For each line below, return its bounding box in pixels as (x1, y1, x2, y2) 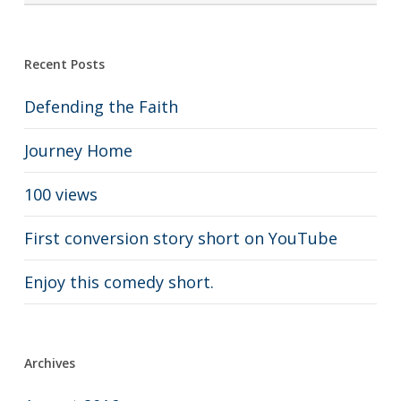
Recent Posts (23, 55, 105, 73)
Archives (23, 354, 75, 371)
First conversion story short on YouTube (23, 227, 337, 249)
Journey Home (23, 140, 132, 161)
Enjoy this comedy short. (23, 271, 214, 293)
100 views (23, 183, 98, 205)
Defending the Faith (23, 96, 178, 117)
